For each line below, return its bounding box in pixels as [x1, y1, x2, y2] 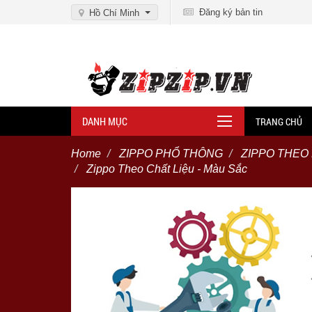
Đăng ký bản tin [194, 7, 263, 17]
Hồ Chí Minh [89, 8, 139, 18]
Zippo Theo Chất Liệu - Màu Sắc [86, 162, 247, 175]
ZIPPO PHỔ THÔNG [119, 147, 223, 159]
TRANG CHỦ [256, 114, 302, 128]
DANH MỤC [82, 114, 127, 128]
